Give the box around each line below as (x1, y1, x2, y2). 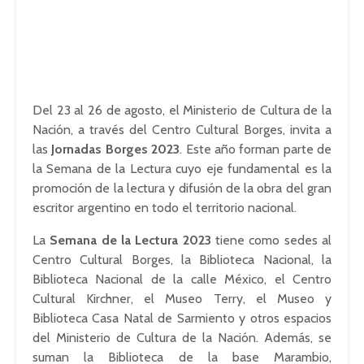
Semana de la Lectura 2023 (50, 232, 211, 249)
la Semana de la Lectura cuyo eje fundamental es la (32, 161, 331, 177)
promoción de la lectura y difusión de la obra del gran (32, 180, 331, 197)
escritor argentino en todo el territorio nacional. (32, 200, 297, 216)
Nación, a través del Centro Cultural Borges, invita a (32, 122, 331, 138)
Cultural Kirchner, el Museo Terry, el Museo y (32, 291, 331, 307)
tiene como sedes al (210, 232, 332, 249)
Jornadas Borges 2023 (51, 141, 180, 158)
